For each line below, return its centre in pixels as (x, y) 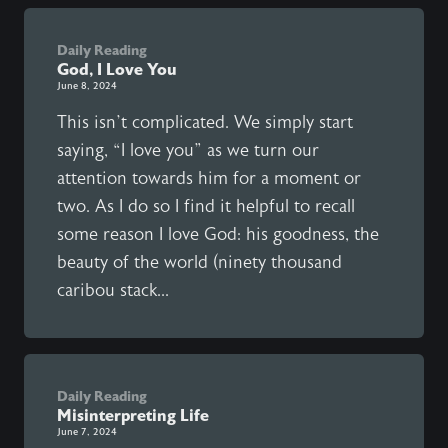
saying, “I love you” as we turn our (188, 150)
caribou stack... (113, 290)
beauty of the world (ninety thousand (199, 262)
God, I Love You (117, 69)
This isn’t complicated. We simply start (205, 122)
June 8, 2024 (87, 86)
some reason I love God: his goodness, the (218, 234)
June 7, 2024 (87, 432)
